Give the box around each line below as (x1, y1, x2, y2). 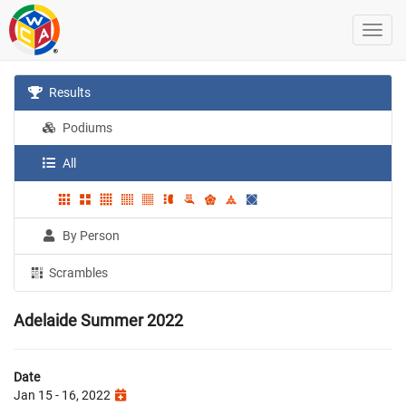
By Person (60, 227, 121, 243)
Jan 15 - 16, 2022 (14, 387, 113, 402)
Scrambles (46, 265, 109, 280)
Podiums (60, 121, 113, 135)
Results (46, 85, 92, 100)
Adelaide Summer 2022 (14, 310, 183, 330)
